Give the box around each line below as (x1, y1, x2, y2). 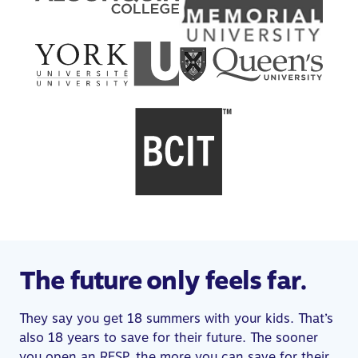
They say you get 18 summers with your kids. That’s (19, 310, 333, 326)
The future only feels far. (19, 265, 308, 296)
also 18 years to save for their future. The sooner (19, 329, 318, 345)
